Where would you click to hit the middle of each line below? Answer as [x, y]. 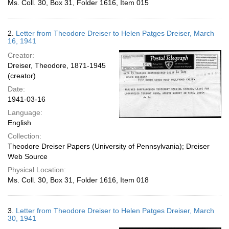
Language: [25, 112]
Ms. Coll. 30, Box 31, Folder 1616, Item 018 [78, 180]
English [19, 123]
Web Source [28, 156]
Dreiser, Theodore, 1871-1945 [57, 65]
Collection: [25, 136]
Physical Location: [37, 170]
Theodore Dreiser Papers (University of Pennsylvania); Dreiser [109, 146]
